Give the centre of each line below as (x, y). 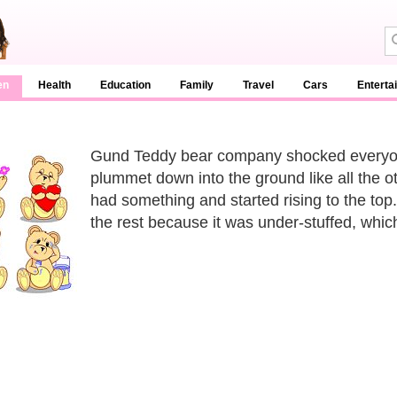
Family (197, 85)
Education (125, 85)
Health (54, 85)
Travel (258, 85)
